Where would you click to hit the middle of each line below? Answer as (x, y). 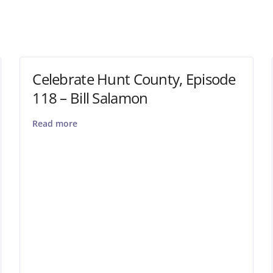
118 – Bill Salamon (90, 97)
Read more (55, 123)
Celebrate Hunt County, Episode (134, 79)
